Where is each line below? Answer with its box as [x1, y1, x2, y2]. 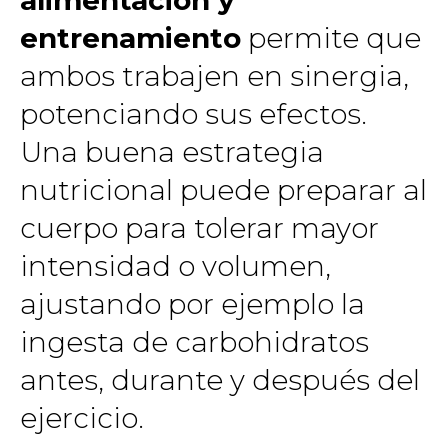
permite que [241, 20, 421, 55]
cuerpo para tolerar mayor [20, 210, 379, 245]
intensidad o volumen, [20, 248, 331, 283]
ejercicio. [20, 400, 144, 435]
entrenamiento [20, 20, 241, 55]
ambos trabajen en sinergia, [20, 58, 409, 93]
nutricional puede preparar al [20, 172, 427, 207]
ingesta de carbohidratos [20, 324, 369, 359]
